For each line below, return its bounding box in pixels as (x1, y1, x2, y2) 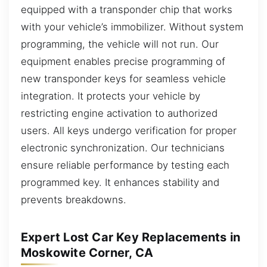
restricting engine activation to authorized (21, 107, 218, 119)
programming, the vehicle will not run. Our (21, 38, 219, 50)
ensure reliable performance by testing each (21, 159, 229, 171)
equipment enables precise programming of (21, 55, 225, 67)
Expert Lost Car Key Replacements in (21, 229, 241, 244)
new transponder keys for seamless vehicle (21, 72, 226, 85)
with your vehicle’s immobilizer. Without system (21, 20, 243, 33)
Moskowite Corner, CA (21, 245, 153, 260)
